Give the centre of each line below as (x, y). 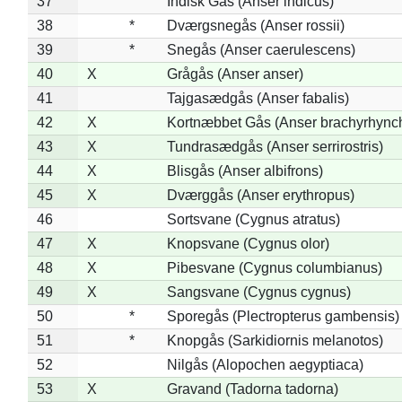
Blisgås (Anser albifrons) (245, 170)
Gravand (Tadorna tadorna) (252, 389)
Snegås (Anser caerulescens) (261, 49)
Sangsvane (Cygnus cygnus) (258, 292)
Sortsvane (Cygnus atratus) (253, 219)
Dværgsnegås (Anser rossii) (255, 25)
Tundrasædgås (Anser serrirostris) (275, 146)
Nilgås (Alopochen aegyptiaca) (265, 364)
